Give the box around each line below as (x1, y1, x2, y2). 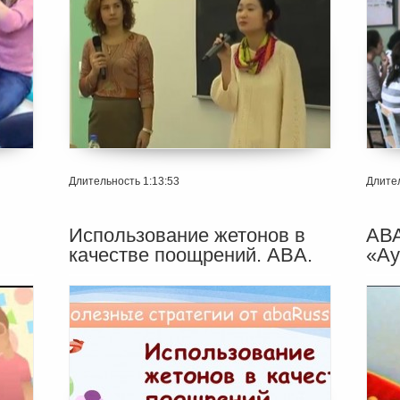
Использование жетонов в (68, 223, 305, 246)
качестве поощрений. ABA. (68, 243, 312, 266)
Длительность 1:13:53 (68, 174, 179, 187)
